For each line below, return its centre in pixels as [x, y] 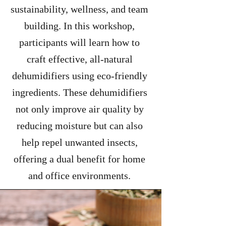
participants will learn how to [79, 42]
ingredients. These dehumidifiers [79, 92]
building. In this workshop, [79, 26]
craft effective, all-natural [79, 59]
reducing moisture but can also [79, 126]
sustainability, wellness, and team [79, 9]
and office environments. [79, 176]
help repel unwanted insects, [79, 142]
